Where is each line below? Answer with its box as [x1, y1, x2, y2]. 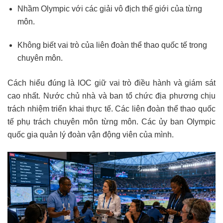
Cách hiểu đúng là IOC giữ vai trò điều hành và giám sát [7, 78, 216, 87]
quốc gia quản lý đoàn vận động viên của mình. [7, 130, 174, 139]
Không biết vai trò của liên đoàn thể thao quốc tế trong [17, 40, 207, 49]
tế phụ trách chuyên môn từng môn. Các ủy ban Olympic [7, 117, 216, 126]
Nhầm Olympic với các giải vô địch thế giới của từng [17, 4, 202, 13]
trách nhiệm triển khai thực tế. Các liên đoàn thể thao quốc [7, 104, 216, 113]
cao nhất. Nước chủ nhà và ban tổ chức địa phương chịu [7, 91, 216, 100]
